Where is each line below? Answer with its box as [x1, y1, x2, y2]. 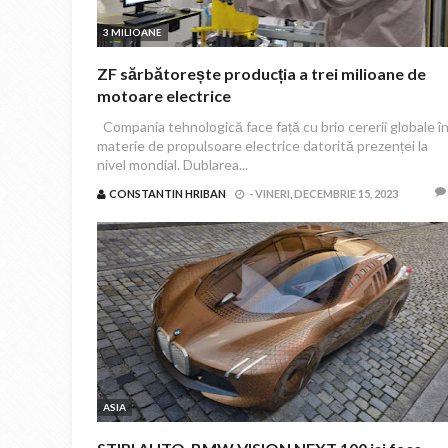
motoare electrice [97, 86, 231, 105]
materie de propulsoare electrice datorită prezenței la [97, 137, 428, 154]
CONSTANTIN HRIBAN [109, 187, 226, 200]
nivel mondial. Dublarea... [97, 156, 248, 173]
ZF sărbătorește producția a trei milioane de [97, 64, 426, 83]
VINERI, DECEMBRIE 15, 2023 [255, 187, 398, 200]
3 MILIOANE [103, 26, 162, 38]
